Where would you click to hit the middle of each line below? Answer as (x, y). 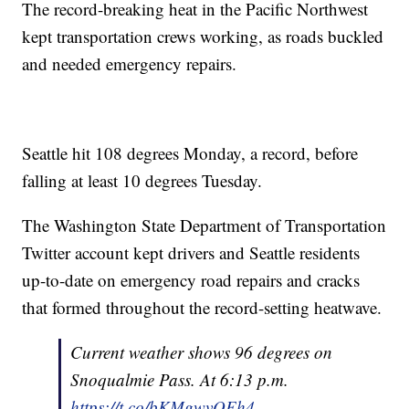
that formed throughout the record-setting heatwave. (202, 308)
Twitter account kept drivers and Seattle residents (191, 253)
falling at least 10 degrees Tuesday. (142, 181)
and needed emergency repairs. (130, 64)
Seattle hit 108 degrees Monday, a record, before (190, 153)
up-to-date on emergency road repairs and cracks (191, 280)
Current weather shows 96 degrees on (202, 352)
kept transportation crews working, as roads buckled (203, 37)
